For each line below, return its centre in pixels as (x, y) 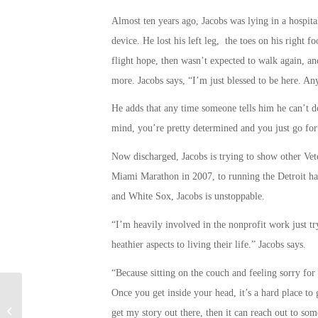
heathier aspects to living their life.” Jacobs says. (208, 245)
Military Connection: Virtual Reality (97, 304)
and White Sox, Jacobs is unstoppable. (188, 197)
